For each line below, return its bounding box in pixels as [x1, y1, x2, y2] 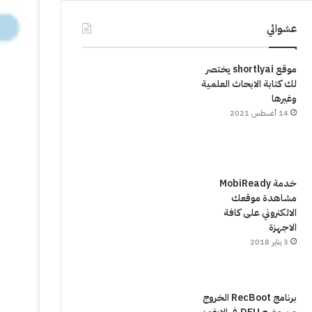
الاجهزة [268, 220, 297, 235]
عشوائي [266, 21, 297, 36]
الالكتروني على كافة [223, 205, 297, 220]
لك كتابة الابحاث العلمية [201, 77, 297, 91]
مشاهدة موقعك [231, 191, 297, 205]
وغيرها [271, 91, 297, 106]
